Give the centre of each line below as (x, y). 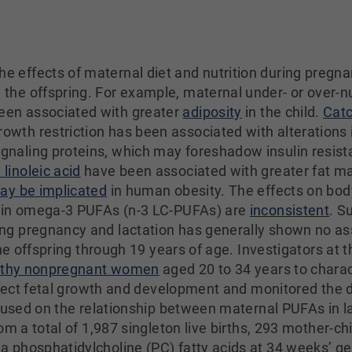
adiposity (212, 112)
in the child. (282, 112)
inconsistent (290, 210)
